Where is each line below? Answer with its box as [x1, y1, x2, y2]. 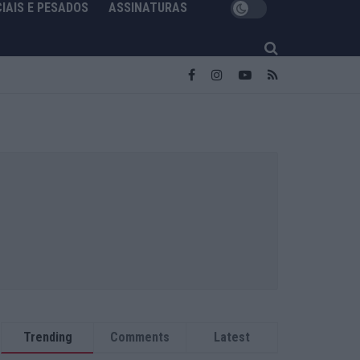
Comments [110, 329, 170, 345]
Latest [214, 329, 250, 345]
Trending [22, 329, 72, 345]
